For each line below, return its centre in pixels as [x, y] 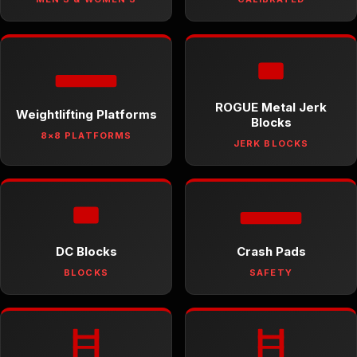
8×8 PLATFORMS [86, 136]
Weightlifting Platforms [86, 115]
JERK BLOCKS [271, 143]
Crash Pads [271, 251]
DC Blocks [86, 251]
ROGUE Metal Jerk [271, 107]
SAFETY [271, 272]
